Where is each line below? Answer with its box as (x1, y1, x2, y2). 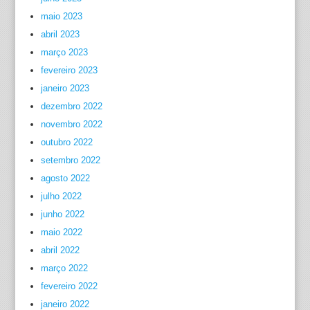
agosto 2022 (40, 173, 90, 183)
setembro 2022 (40, 155, 100, 165)
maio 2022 (40, 227, 82, 237)
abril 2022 (40, 245, 80, 255)
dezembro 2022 (40, 101, 102, 111)
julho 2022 (40, 191, 82, 201)
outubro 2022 (40, 137, 93, 147)
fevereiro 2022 (40, 281, 98, 291)
